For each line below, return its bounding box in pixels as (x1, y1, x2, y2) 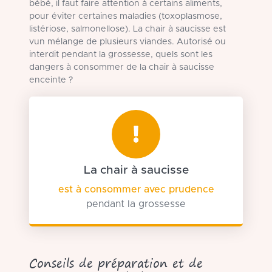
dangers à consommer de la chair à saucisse (29, 63, 214, 72)
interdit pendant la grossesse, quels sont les (29, 50, 212, 59)
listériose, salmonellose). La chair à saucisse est (29, 25, 226, 33)
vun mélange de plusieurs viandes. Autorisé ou (29, 38, 226, 46)
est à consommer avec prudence (58, 184, 214, 194)
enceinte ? (29, 76, 73, 84)
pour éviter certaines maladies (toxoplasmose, (29, 12, 222, 21)
